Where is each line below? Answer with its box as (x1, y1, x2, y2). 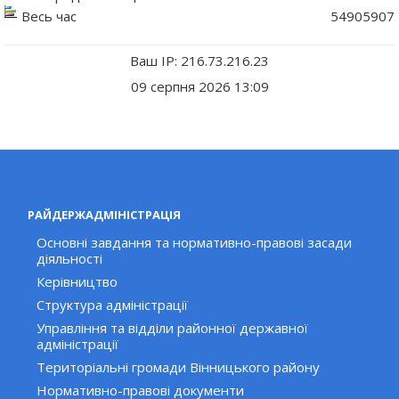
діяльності (37, 249, 103, 268)
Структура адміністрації (37, 296, 189, 314)
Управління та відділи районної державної (37, 319, 309, 338)
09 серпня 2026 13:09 (130, 77, 269, 96)
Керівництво (37, 273, 118, 291)
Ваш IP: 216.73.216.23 (130, 52, 269, 70)
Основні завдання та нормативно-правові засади (37, 233, 353, 252)
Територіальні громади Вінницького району (37, 358, 321, 377)
